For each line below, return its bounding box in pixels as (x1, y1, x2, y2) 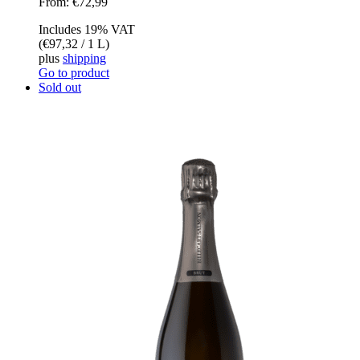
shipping (63, 51, 106, 65)
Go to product (39, 65, 109, 80)
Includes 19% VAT (39, 22, 135, 36)
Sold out (39, 80, 81, 94)
